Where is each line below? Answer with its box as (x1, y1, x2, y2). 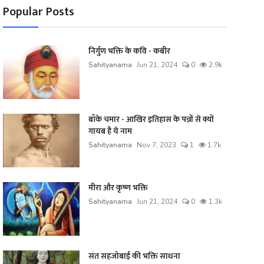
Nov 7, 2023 (136, 140, 176, 150)
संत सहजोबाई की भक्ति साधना (88, 249, 180, 263)
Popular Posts (2, 2, 74, 22)
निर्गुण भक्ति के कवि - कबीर (88, 44, 170, 58)
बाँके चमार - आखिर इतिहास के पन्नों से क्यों (88, 113, 214, 126)
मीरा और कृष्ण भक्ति (88, 181, 148, 194)
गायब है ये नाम (88, 124, 132, 138)
